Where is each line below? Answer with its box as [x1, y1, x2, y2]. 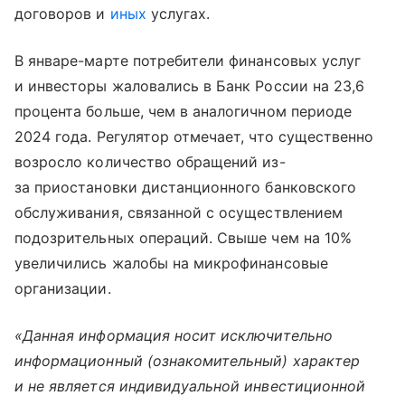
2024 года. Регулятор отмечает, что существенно [14, 127, 374, 146]
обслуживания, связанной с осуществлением [14, 202, 343, 221]
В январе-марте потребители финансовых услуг [14, 51, 362, 70]
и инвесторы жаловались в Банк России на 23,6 [14, 76, 365, 95]
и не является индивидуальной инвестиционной [14, 376, 366, 395]
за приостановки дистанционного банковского [14, 177, 357, 196]
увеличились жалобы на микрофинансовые [14, 253, 328, 272]
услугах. [146, 4, 211, 23]
